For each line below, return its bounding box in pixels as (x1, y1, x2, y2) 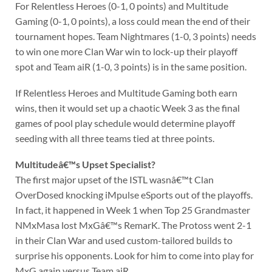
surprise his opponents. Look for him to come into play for (15, 249, 254, 261)
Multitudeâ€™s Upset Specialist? (15, 158, 155, 170)
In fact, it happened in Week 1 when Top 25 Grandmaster (15, 203, 250, 216)
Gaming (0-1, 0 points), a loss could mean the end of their (15, 15, 250, 27)
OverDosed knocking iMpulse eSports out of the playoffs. (15, 188, 253, 200)
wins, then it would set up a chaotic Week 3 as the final (15, 101, 240, 114)
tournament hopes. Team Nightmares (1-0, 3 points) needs (15, 30, 256, 42)
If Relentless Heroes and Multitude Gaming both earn (15, 86, 237, 98)
